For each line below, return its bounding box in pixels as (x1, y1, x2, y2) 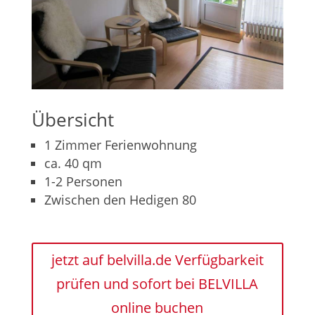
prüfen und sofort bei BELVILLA (56, 274, 259, 293)
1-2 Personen (44, 172, 122, 190)
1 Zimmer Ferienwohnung (44, 136, 197, 153)
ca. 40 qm (44, 154, 102, 172)
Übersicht (31, 106, 114, 132)
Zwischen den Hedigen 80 (44, 191, 196, 208)
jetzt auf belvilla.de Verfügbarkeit (51, 250, 264, 269)
